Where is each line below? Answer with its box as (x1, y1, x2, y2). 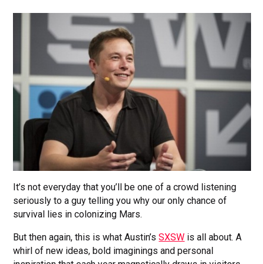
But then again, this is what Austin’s (13, 231, 159, 243)
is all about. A (184, 231, 242, 243)
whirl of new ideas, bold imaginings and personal (13, 245, 214, 256)
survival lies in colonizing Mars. (13, 208, 143, 220)
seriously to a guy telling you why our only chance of (13, 194, 227, 206)
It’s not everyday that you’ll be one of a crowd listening (13, 181, 237, 193)
